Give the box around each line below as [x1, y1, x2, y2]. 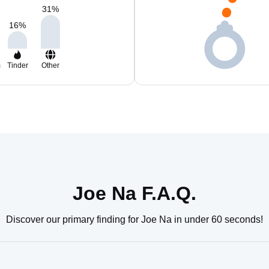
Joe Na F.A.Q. [73, 183, 196, 204]
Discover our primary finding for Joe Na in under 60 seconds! [6, 214, 263, 225]
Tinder [7, 61, 28, 70]
